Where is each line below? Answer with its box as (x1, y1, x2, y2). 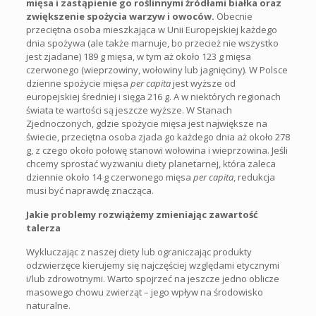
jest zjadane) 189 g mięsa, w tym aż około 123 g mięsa (25, 49, 251, 63)
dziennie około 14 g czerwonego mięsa (25, 170, 193, 183)
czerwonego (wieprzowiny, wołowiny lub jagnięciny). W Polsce (25, 63, 288, 76)
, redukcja (233, 170, 275, 183)
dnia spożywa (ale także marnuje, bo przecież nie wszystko (25, 36, 279, 49)
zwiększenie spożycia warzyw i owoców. (25, 9, 217, 23)
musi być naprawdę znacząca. (25, 183, 154, 197)
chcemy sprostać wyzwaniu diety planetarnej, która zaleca (25, 157, 276, 170)
